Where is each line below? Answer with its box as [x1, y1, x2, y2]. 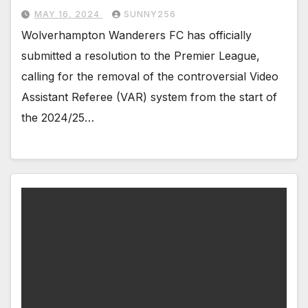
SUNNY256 [124, 8, 176, 19]
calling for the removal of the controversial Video [21, 69, 278, 83]
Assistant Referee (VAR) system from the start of [21, 89, 277, 104]
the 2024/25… [21, 110, 94, 124]
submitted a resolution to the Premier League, [21, 48, 260, 63]
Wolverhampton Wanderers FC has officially [21, 27, 252, 42]
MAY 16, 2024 [34, 8, 102, 19]
